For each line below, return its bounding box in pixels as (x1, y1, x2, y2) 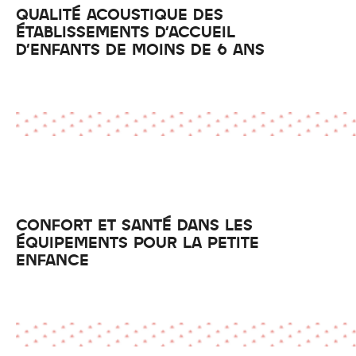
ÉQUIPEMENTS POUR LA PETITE (16, 233, 259, 250)
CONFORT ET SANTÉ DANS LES (16, 215, 253, 233)
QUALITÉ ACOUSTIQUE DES (16, 5, 223, 22)
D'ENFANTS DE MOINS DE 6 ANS (16, 40, 265, 57)
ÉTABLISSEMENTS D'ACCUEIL (16, 22, 235, 40)
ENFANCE (16, 250, 89, 268)
